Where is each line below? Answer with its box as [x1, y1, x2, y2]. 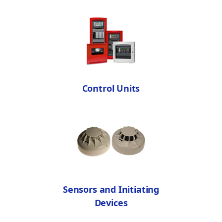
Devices [94, 197, 128, 209]
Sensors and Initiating [62, 183, 160, 196]
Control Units [82, 82, 140, 95]
